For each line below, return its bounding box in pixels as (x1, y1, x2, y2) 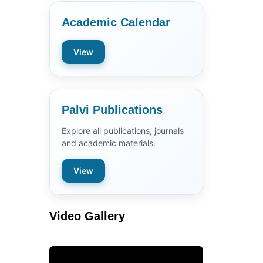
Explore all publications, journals (61, 126, 184, 136)
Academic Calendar (61, 16, 170, 29)
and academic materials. (61, 138, 156, 148)
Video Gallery (49, 210, 125, 222)
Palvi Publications (61, 103, 163, 116)
